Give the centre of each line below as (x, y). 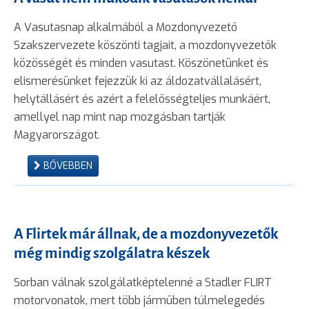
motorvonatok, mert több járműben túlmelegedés (139, 300)
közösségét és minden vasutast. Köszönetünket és (141, 63)
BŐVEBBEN (67, 166)
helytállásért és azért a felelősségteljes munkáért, (142, 99)
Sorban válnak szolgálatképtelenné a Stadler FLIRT (143, 282)
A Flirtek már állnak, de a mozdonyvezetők (146, 233)
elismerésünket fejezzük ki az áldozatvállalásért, (138, 81)
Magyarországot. (57, 134)
